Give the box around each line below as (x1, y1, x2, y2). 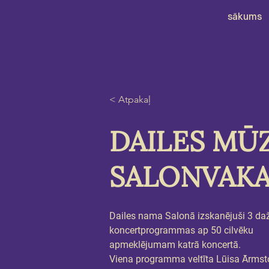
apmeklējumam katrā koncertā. (109, 239, 241, 250)
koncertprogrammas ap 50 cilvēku (109, 225, 256, 236)
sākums (228, 11, 262, 22)
